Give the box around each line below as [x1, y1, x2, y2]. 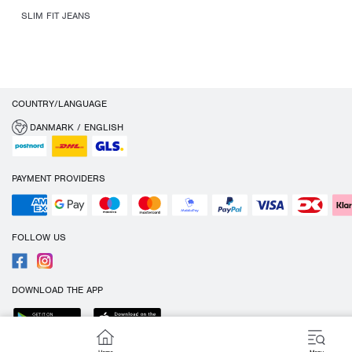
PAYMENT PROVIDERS [12, 172, 105, 185]
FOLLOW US [12, 231, 66, 244]
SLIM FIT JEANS [21, 9, 90, 22]
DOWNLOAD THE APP [12, 284, 103, 296]
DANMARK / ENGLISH [30, 121, 123, 134]
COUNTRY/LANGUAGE [12, 97, 107, 110]
